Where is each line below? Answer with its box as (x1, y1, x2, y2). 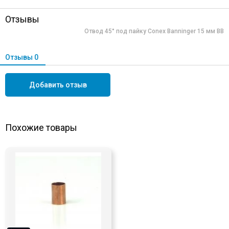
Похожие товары (5, 122, 77, 133)
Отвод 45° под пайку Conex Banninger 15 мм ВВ (84, 27, 224, 35)
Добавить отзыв (29, 80, 87, 89)
